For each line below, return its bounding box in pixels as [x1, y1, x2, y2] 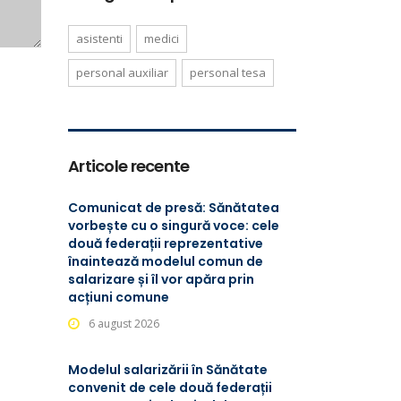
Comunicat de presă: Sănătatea [68, 199, 279, 217]
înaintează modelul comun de [68, 252, 263, 270]
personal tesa [190, 64, 266, 81]
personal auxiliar [76, 64, 168, 81]
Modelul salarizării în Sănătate [68, 361, 268, 379]
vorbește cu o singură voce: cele [68, 217, 279, 235]
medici [144, 30, 179, 47]
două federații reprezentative [68, 235, 263, 252]
